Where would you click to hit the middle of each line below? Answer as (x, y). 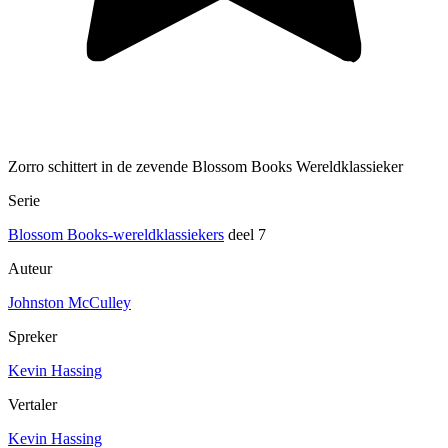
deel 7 (245, 235)
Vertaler (32, 405)
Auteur (30, 269)
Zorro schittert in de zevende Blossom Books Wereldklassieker (205, 167)
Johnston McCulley (69, 303)
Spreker (32, 337)
